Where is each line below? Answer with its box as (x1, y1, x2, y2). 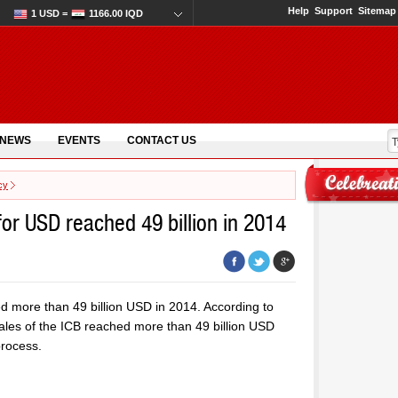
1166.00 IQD (89, 8, 143, 19)
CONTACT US (127, 134, 196, 147)
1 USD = (31, 8, 68, 19)
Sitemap (358, 5, 396, 16)
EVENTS (58, 134, 100, 147)
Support (314, 5, 353, 16)
